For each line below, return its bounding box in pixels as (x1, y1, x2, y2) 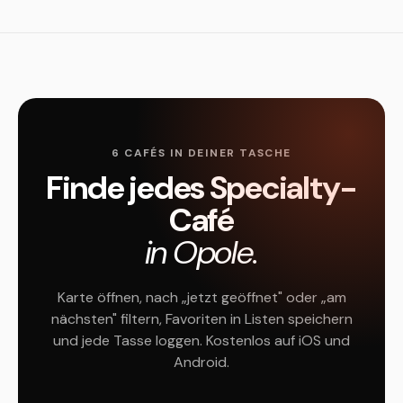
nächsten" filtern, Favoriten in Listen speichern (50, 309, 353, 328)
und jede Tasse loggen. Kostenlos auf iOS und (53, 331, 350, 350)
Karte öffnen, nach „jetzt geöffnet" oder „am (57, 288, 346, 307)
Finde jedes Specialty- (45, 166, 358, 209)
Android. (174, 353, 229, 372)
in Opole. (144, 231, 259, 273)
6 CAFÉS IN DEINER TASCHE (112, 146, 291, 160)
